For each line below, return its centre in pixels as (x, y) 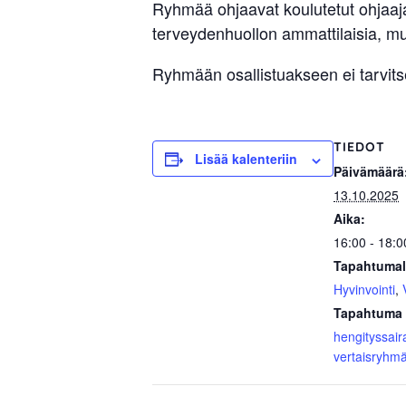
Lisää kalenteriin (246, 159)
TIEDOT (359, 147)
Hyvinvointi (364, 290)
